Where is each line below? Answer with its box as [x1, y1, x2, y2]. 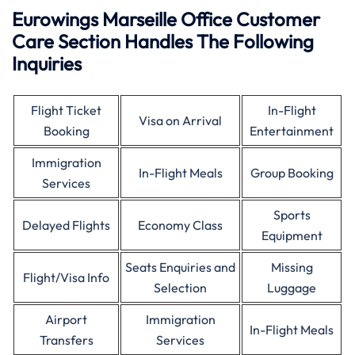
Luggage [267, 280, 316, 296]
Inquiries [12, 52, 82, 75]
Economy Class [138, 217, 223, 233]
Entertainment [250, 123, 334, 139]
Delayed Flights [22, 217, 110, 233]
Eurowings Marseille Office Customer [12, 7, 320, 31]
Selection [154, 280, 207, 296]
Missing [270, 259, 313, 275]
